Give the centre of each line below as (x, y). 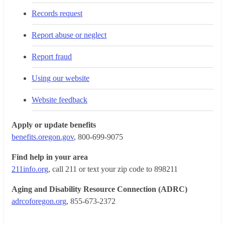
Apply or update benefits (54, 125)
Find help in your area (50, 157)
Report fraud (52, 57)
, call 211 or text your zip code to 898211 (113, 169)
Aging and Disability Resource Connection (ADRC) (99, 189)
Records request (57, 14)
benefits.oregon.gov (43, 137)
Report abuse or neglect (69, 35)
